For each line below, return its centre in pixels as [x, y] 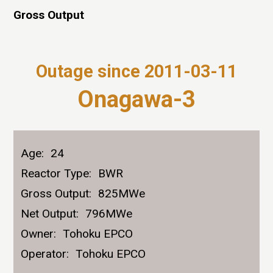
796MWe [109, 213]
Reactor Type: [56, 173]
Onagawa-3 [136, 100]
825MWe [122, 193]
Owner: [39, 233]
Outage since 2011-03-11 [136, 72]
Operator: [45, 253]
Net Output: [50, 213]
